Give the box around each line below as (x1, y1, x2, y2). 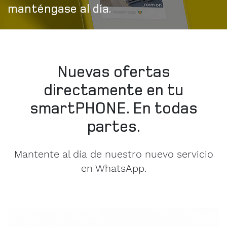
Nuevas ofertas (57, 60, 170, 82)
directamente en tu (44, 79, 183, 100)
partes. (87, 115, 140, 136)
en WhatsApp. (81, 162, 146, 174)
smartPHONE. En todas (29, 97, 198, 118)
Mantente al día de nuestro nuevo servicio (14, 148, 213, 160)
